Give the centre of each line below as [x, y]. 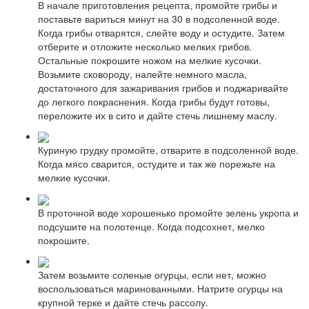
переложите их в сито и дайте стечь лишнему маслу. [158, 115]
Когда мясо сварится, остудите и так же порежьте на [157, 164]
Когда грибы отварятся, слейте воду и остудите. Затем [161, 32]
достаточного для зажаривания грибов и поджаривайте [163, 87]
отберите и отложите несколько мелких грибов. [145, 46]
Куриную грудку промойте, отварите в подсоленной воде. [168, 150]
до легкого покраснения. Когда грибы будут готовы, [154, 101]
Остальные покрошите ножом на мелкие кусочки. [150, 60]
